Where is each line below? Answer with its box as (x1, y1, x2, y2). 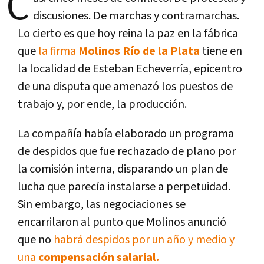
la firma (36, 43, 76, 59)
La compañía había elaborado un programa (18, 126, 234, 141)
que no (18, 232, 51, 247)
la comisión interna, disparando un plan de (18, 161, 228, 177)
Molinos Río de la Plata (76, 43, 200, 59)
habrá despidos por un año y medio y (51, 232, 235, 247)
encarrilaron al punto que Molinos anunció (18, 214, 226, 230)
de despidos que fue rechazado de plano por (18, 143, 236, 159)
